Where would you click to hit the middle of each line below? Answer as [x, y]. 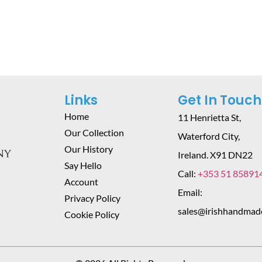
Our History [89, 149]
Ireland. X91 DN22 [215, 154]
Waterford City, [208, 136]
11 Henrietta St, [209, 117]
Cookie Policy [92, 214]
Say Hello [83, 165]
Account [81, 181]
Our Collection [94, 132]
